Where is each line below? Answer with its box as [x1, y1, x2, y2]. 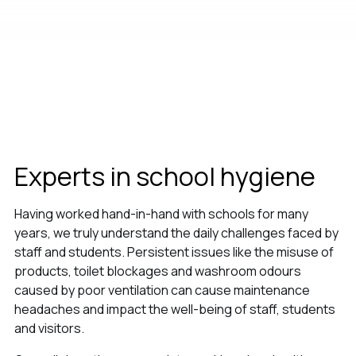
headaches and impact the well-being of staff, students [14, 300, 335, 319]
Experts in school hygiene [14, 159, 315, 195]
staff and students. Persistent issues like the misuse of [14, 243, 334, 261]
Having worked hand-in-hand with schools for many [14, 205, 308, 223]
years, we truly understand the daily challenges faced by [14, 224, 339, 242]
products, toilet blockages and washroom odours [14, 262, 301, 281]
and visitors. [14, 319, 87, 338]
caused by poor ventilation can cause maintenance [14, 281, 310, 300]
